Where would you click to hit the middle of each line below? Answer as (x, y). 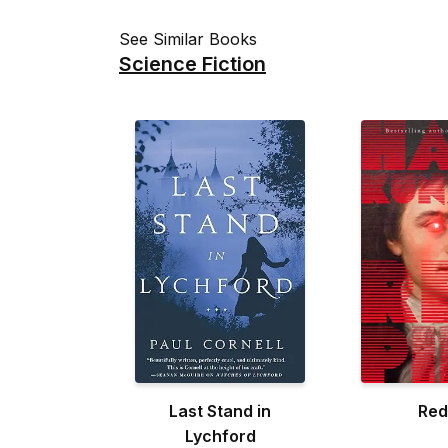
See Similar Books (188, 38)
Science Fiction (192, 63)
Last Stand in (220, 411)
